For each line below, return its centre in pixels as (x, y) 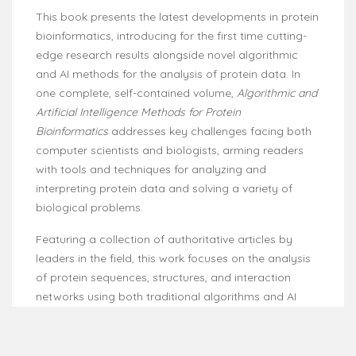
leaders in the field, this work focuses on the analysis (173, 258)
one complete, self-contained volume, (136, 93)
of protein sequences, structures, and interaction (163, 277)
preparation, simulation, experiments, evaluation (162, 334)
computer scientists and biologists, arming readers (170, 150)
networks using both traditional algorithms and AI (166, 296)
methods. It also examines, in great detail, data (159, 315)
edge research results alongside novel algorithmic (167, 54)
